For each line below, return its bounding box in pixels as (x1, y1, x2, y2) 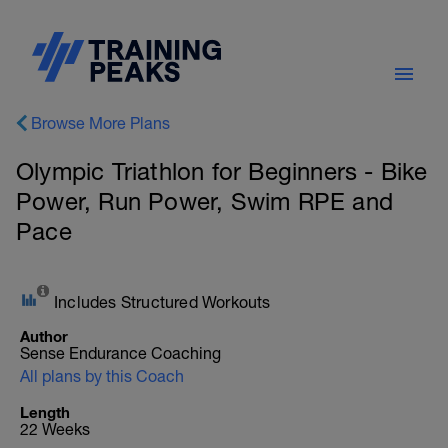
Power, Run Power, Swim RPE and (16, 187, 394, 215)
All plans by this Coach (20, 367, 184, 385)
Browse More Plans (31, 114, 170, 132)
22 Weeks (20, 420, 90, 438)
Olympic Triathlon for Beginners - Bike (16, 157, 428, 185)
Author (20, 327, 68, 345)
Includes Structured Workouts (54, 293, 271, 311)
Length (20, 403, 70, 421)
